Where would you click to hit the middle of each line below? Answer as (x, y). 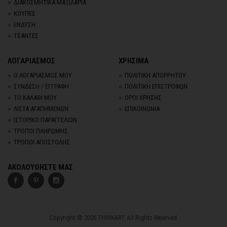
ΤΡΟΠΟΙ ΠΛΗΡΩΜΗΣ (41, 131)
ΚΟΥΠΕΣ (25, 13)
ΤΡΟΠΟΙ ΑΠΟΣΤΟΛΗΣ (42, 142)
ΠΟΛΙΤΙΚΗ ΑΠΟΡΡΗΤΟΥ (155, 75)
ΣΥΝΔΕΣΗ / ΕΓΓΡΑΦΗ (41, 86)
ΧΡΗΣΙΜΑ (134, 61)
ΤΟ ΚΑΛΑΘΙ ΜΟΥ (35, 97)
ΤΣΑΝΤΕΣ (26, 35)
